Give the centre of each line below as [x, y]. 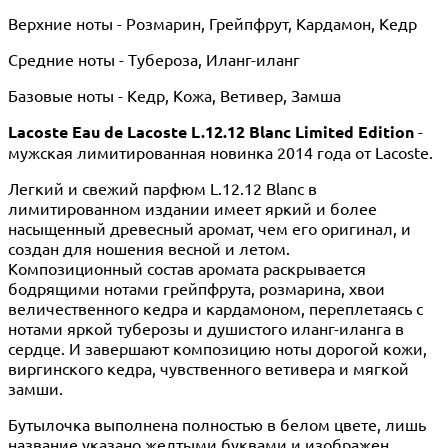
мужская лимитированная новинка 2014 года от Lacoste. [220, 151]
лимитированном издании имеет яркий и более [192, 207]
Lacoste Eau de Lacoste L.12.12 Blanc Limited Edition [211, 131]
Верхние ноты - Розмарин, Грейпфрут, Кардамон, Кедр [212, 22]
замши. [35, 387]
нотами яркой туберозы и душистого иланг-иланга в [206, 327]
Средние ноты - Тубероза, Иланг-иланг [154, 58]
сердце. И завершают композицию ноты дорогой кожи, [217, 347]
